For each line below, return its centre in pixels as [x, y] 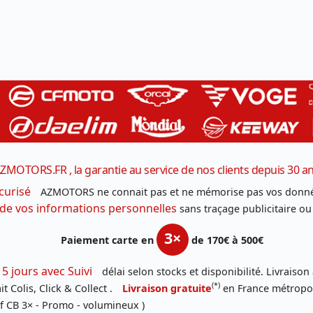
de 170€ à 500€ [227, 240]
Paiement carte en [109, 240]
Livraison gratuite [167, 288]
